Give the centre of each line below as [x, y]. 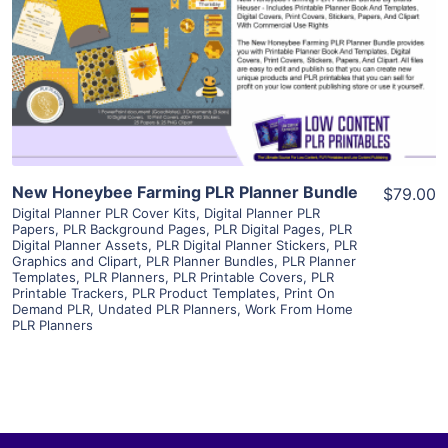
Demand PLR [51, 308]
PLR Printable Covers [238, 276]
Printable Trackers [68, 292]
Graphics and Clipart [75, 260]
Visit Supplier [224, 77]
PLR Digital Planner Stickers [241, 244]
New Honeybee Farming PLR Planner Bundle [185, 191]
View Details [224, 20]
